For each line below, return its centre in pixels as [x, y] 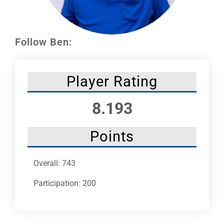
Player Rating [112, 81]
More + [20, 68]
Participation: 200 [65, 183]
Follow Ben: [43, 42]
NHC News [26, 35]
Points [112, 136]
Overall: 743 [54, 163]
